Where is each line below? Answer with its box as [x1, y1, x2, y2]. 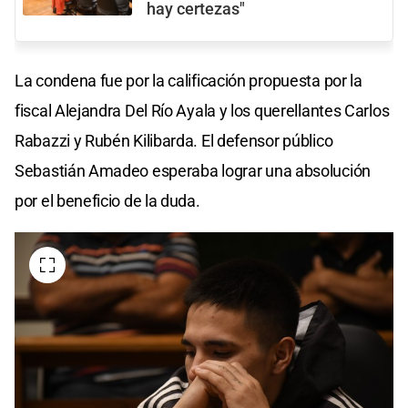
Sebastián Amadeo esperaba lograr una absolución [15, 160, 371, 180]
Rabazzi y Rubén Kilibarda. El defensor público [15, 130, 333, 150]
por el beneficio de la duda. [15, 190, 200, 210]
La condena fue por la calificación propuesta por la [15, 70, 362, 90]
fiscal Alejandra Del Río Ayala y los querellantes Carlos [15, 100, 390, 120]
